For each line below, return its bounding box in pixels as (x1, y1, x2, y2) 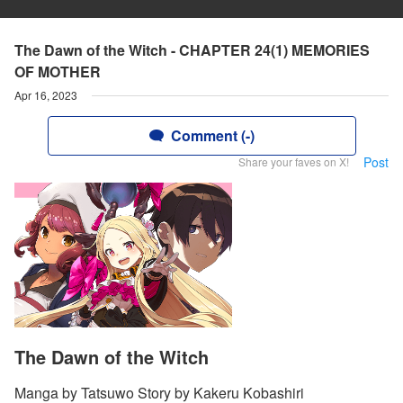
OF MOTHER (14, 61, 101, 82)
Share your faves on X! (238, 154, 349, 169)
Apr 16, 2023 (14, 87, 77, 103)
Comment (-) (170, 125, 255, 146)
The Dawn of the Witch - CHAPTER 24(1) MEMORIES (14, 40, 370, 60)
